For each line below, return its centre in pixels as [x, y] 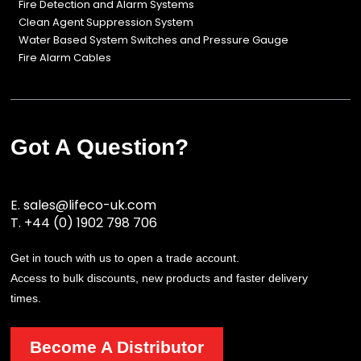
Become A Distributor [117, 346]
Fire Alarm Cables [65, 57]
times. [28, 298]
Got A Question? [100, 147]
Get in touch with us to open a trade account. [125, 257]
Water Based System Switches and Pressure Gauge [154, 39]
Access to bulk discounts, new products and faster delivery [160, 278]
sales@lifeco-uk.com [90, 205]
